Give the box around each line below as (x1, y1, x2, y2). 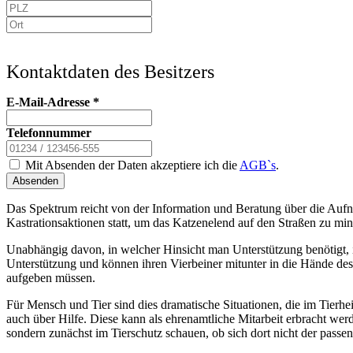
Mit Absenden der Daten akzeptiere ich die (22, 158, 240, 172)
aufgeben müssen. (6, 270, 95, 284)
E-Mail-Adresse (6, 95, 93, 109)
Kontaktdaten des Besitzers (6, 61, 214, 82)
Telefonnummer (6, 125, 91, 139)
